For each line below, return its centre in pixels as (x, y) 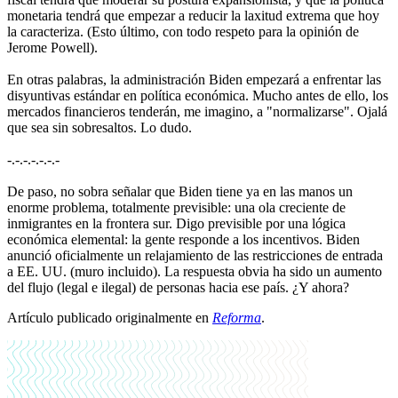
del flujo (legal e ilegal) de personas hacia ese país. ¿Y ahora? (178, 288)
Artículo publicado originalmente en (110, 318)
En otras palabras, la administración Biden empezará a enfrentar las (194, 80)
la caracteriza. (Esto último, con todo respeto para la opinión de (183, 32)
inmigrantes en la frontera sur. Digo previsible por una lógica (176, 224)
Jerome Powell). (52, 48)
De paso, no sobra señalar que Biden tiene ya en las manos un (180, 192)
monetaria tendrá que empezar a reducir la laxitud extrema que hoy (193, 16)
